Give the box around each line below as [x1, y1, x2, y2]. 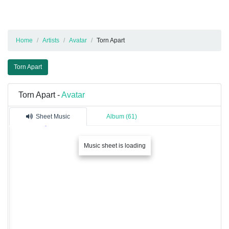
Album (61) [106, 113, 137, 121]
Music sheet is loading [83, 142, 146, 150]
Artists [42, 37, 59, 44]
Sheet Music [36, 113, 70, 121]
